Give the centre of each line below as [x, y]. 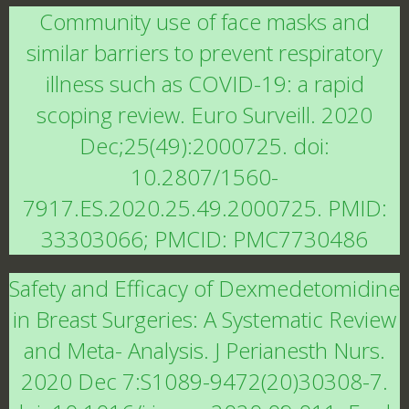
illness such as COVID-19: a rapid [204, 84]
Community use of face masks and [204, 21]
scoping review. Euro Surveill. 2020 [204, 115]
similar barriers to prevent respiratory [204, 52]
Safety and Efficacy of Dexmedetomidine [204, 288]
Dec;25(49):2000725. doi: [204, 146]
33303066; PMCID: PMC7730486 [204, 239]
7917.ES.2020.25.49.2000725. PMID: [204, 208]
